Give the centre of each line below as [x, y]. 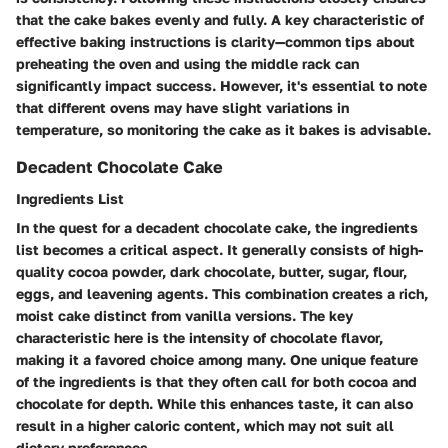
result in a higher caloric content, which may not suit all [205, 425]
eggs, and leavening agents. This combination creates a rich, [222, 293]
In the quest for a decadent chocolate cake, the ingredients [217, 227]
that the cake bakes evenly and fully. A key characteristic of [220, 19]
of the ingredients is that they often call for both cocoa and [216, 381]
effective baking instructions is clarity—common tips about [215, 41]
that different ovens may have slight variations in [182, 107]
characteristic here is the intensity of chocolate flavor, [199, 337]
